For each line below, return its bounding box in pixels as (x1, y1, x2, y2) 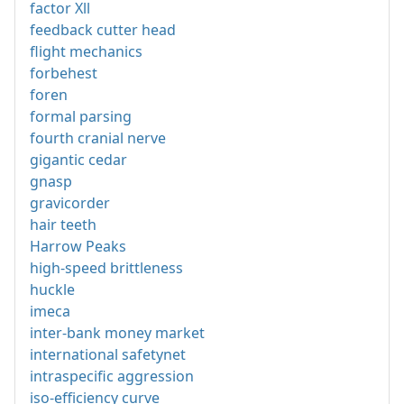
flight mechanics (30, 41, 142, 62)
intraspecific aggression (30, 366, 194, 387)
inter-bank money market (30, 323, 205, 344)
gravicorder (30, 193, 110, 214)
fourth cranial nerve (30, 128, 166, 149)
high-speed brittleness (30, 258, 183, 279)
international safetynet (30, 344, 186, 365)
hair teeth (30, 215, 96, 235)
